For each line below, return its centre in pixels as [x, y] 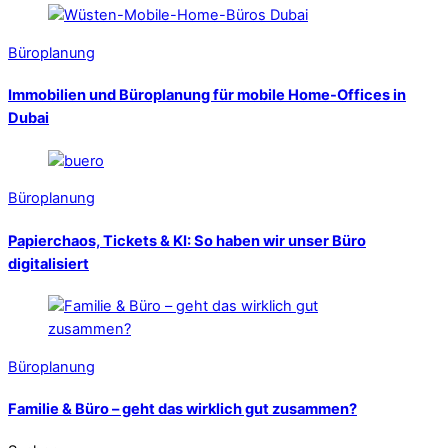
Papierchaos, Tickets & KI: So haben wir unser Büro [187, 240]
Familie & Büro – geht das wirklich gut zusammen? [182, 409]
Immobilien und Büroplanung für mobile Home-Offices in [207, 95]
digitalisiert [48, 263]
